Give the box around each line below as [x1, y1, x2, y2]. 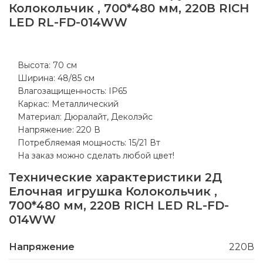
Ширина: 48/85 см [18, 73, 95, 84]
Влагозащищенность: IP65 [18, 86, 127, 97]
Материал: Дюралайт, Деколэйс [18, 112, 153, 123]
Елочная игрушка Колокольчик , [9, 184, 217, 199]
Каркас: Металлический [18, 99, 119, 110]
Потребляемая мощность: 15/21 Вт [18, 137, 160, 149]
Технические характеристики [9, 170, 205, 185]
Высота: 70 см [18, 60, 77, 71]
